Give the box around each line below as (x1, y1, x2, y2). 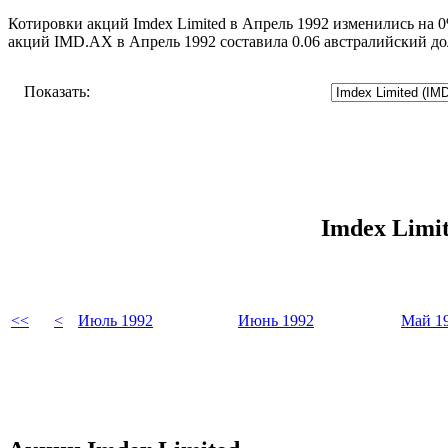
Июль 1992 (78, 311, 153, 329)
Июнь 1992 (238, 311, 314, 329)
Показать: (24, 82, 90, 100)
